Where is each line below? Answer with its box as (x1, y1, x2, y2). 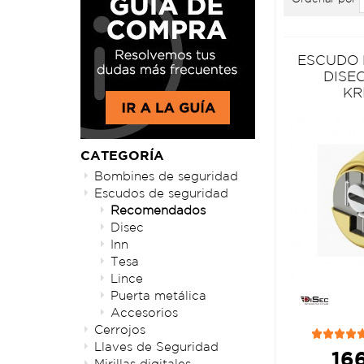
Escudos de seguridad (94, 186, 228, 201)
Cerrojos (94, 323, 145, 337)
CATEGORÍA (80, 148, 164, 163)
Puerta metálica (110, 288, 206, 303)
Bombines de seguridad (94, 169, 238, 184)
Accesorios (110, 305, 178, 320)
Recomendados (110, 203, 206, 218)
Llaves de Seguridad (94, 340, 219, 354)
